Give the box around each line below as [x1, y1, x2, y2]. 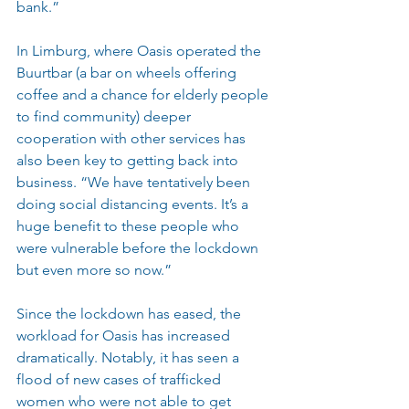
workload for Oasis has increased [16, 327, 234, 344]
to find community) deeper [16, 108, 194, 125]
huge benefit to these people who [16, 217, 243, 235]
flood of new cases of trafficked [16, 371, 225, 388]
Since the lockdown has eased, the [16, 305, 245, 322]
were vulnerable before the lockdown [16, 239, 262, 257]
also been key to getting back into [16, 152, 242, 169]
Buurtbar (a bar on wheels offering [16, 64, 240, 81]
